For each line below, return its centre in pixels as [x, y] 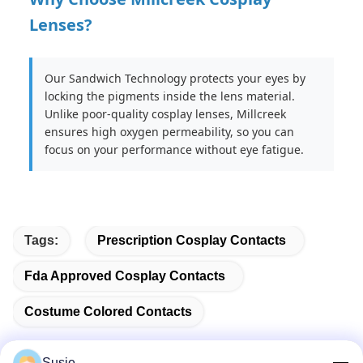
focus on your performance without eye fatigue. [174, 149]
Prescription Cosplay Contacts [192, 240]
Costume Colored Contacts [108, 312]
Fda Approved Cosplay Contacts [125, 276]
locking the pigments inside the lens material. [170, 96]
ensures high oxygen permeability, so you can [169, 132]
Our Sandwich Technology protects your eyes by [175, 78]
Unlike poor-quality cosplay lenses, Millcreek [165, 114]
